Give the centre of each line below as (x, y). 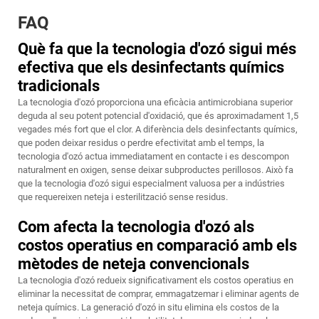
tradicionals (59, 86)
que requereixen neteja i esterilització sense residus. (123, 197)
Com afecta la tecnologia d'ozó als (136, 227)
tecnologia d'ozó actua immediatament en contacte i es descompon (153, 157)
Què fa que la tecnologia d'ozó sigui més (157, 49)
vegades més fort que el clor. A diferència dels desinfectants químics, (158, 130)
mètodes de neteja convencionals (134, 264)
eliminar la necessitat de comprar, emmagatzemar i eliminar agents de (158, 294)
